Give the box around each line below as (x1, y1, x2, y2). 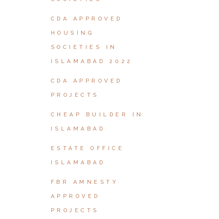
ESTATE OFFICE (50, 145, 124, 152)
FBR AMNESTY (50, 179, 118, 185)
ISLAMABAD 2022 (50, 58, 133, 65)
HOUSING (50, 30, 94, 36)
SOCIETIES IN (50, 44, 117, 50)
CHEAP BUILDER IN (50, 111, 144, 118)
